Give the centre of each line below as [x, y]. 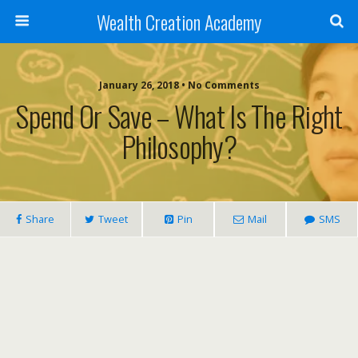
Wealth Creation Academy [179, 22]
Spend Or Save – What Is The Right [179, 115]
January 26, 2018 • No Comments [179, 85]
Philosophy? [179, 146]
